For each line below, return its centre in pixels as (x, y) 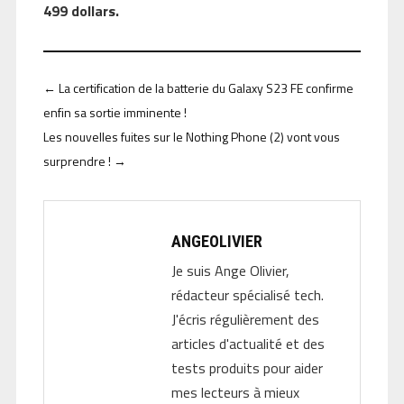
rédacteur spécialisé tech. (248, 295)
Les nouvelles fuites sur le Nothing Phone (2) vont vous (191, 137)
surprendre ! (77, 161)
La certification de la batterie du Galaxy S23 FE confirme (206, 88)
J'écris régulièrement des (245, 320)
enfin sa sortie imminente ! (115, 113)
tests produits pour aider (247, 368)
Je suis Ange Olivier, (230, 271)
